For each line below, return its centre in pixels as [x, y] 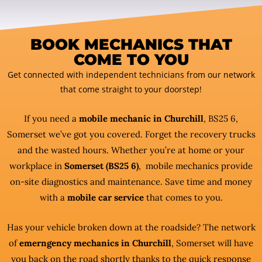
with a [53, 197]
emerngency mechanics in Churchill [95, 243]
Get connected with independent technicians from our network [131, 75]
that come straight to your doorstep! [131, 89]
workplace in [37, 166]
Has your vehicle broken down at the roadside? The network [131, 227]
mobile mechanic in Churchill [141, 118]
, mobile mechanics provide [196, 166]
